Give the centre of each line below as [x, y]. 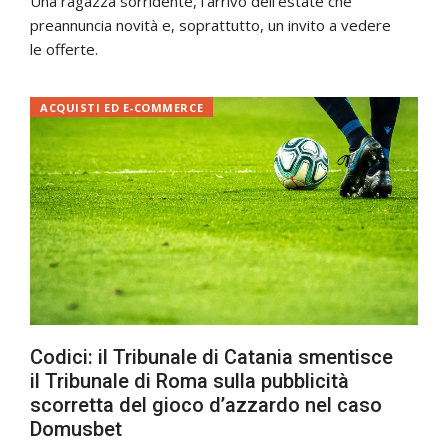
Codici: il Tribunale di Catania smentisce [211, 357]
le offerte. [64, 49]
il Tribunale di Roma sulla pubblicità [189, 381]
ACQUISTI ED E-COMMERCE [122, 108]
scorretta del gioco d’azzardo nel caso [206, 405]
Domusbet [76, 429]
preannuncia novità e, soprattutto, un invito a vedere [210, 25]
